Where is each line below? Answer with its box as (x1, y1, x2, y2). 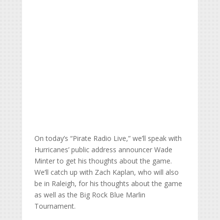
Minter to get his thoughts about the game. (34, 156, 172, 166)
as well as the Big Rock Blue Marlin (34, 190, 145, 200)
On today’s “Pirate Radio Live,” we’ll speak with (34, 134, 182, 143)
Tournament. (34, 201, 76, 211)
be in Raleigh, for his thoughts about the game (34, 179, 182, 189)
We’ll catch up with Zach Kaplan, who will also (34, 167, 179, 177)
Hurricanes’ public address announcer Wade (34, 145, 172, 155)
